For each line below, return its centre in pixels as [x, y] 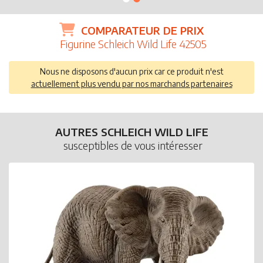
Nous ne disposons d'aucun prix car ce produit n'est [131, 72]
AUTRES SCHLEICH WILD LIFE [131, 132]
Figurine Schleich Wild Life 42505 [133, 44]
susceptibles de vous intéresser [133, 146]
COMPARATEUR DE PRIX [142, 31]
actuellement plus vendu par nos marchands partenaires [131, 84]
